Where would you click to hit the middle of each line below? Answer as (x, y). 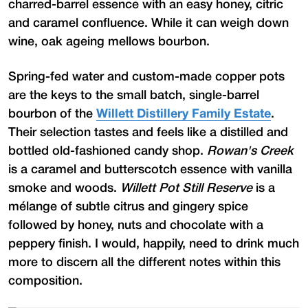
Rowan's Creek (250, 151)
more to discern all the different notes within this (144, 262)
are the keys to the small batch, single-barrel (134, 95)
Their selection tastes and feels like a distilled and (148, 132)
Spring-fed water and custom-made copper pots (146, 77)
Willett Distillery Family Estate (184, 114)
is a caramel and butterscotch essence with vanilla (150, 169)
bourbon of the (52, 114)
